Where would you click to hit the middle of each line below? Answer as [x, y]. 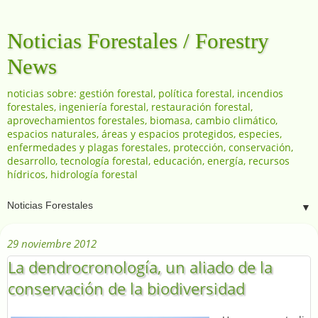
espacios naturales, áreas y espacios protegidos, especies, [144, 134]
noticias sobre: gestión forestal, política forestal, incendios [145, 93]
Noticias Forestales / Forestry [138, 41]
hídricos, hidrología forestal [72, 174]
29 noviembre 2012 [52, 243]
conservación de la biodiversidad [126, 288]
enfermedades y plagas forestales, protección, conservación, [150, 147]
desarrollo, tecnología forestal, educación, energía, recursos [148, 161]
